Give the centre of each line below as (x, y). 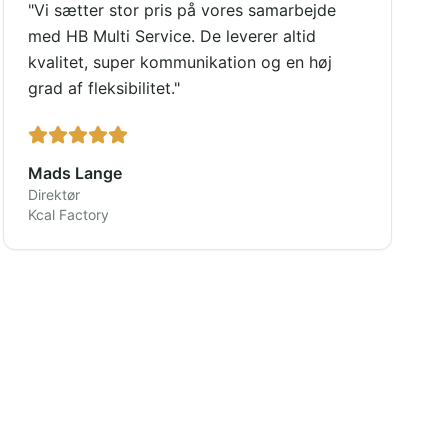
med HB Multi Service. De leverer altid (171, 36)
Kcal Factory (68, 214)
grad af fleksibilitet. (100, 88)
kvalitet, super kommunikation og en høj (179, 62)
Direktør (53, 194)
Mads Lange (74, 173)
